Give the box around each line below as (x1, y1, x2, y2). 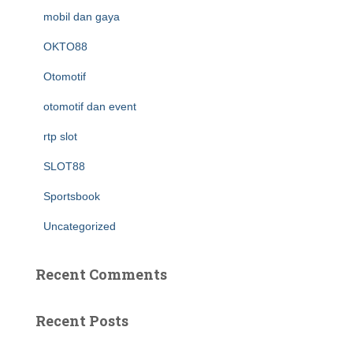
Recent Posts (35, 311, 128, 330)
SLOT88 (43, 160, 85, 173)
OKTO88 (43, 40, 87, 53)
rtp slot (43, 130, 77, 143)
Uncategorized (43, 220, 116, 232)
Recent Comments (35, 265, 167, 284)
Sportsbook (43, 190, 100, 203)
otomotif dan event (43, 100, 136, 113)
